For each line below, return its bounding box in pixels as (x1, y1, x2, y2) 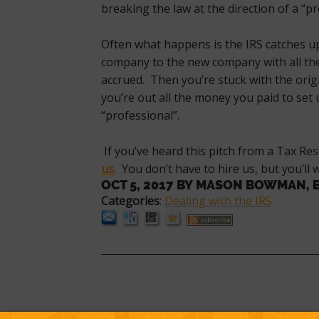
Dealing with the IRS (164, 193, 272, 209)
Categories (101, 193, 159, 209)
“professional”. (101, 108, 179, 123)
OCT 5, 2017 (101, 177, 174, 192)
